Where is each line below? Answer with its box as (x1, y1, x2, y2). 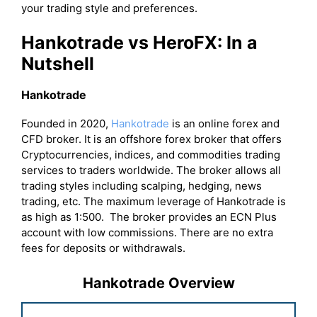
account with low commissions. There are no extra (21, 226, 273, 240)
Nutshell (21, 53, 94, 75)
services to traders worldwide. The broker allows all (21, 163, 281, 178)
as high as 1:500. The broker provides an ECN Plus (21, 210, 277, 224)
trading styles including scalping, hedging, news (21, 179, 262, 193)
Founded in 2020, (21, 117, 111, 131)
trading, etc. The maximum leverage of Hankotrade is (21, 195, 286, 209)
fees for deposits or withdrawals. (21, 241, 185, 255)
